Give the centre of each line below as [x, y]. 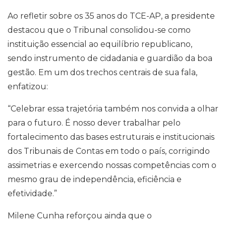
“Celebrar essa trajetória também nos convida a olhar [113, 109]
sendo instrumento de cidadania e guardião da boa [110, 58]
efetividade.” [32, 193]
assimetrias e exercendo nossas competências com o [112, 165]
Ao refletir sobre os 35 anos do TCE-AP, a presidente [111, 16]
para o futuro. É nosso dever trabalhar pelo [94, 123]
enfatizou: [28, 87]
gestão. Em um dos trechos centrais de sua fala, [102, 72]
